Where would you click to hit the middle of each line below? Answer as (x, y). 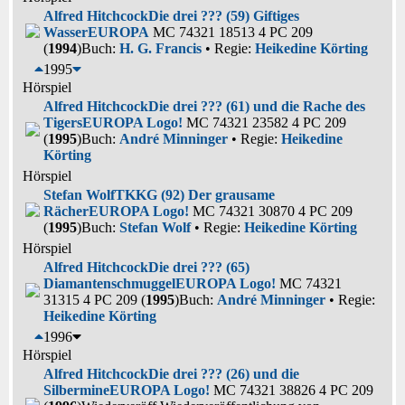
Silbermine (76, 390)
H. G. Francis (160, 48)
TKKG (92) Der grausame (195, 194)
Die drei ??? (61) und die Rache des (257, 106)
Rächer (66, 211)
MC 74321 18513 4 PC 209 (231, 32)
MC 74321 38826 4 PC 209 (292, 390)
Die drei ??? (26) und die (224, 373)
